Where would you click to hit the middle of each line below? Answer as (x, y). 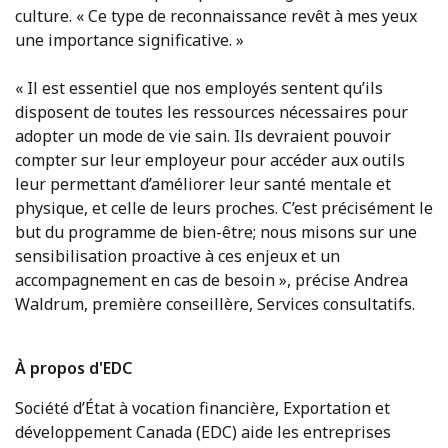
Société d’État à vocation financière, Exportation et (202, 408)
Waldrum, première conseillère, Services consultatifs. (215, 304)
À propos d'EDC (73, 368)
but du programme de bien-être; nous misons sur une (216, 232)
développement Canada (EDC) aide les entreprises (203, 432)
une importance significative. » (129, 40)
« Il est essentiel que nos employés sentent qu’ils (199, 88)
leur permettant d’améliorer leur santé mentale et (203, 184)
